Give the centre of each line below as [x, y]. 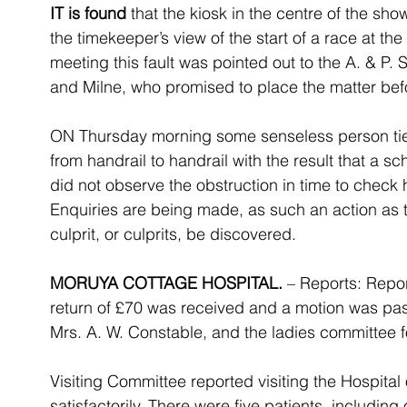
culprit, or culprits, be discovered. [173, 234]
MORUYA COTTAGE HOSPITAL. [166, 283]
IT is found [88, 13]
